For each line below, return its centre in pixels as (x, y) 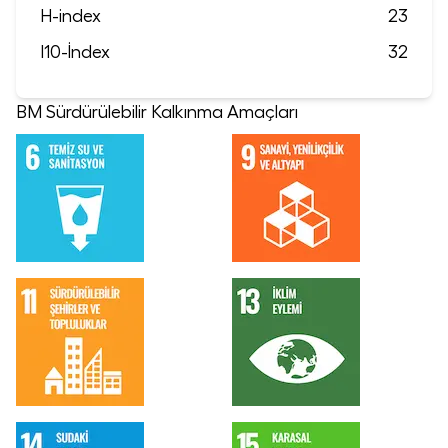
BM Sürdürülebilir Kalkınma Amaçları (157, 111)
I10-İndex (75, 51)
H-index (70, 15)
